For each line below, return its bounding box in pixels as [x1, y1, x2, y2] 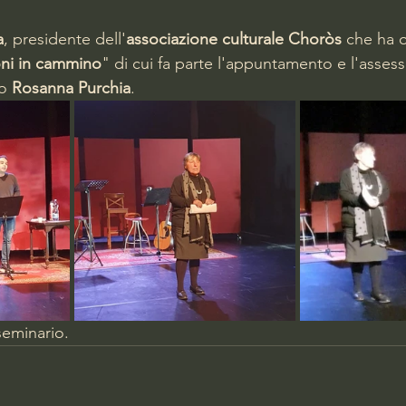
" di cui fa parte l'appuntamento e [101, 53, 351, 74]
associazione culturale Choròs [126, 29, 342, 50]
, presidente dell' [4, 29, 126, 50]
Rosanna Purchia [12, 78, 130, 99]
